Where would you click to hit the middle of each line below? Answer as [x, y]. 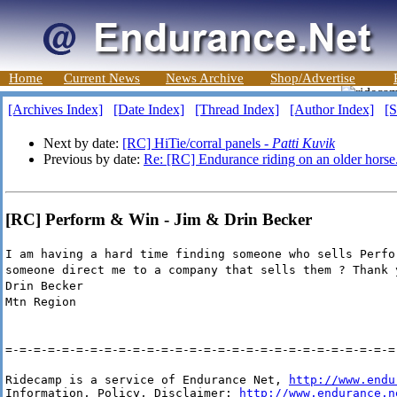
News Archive [205, 78]
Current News [102, 78]
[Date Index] [149, 109]
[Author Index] [332, 109]
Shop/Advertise [313, 78]
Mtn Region [41, 302]
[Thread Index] [237, 109]
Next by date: [83, 143]
